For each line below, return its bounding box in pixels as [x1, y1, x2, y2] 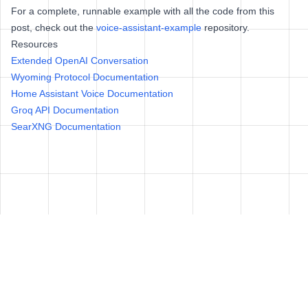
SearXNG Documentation [11, 121, 121, 132]
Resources [11, 38, 58, 49]
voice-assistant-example [96, 22, 201, 33]
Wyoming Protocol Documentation [11, 71, 159, 82]
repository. [201, 22, 250, 33]
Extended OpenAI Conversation [11, 55, 148, 66]
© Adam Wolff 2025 [112, 287, 196, 298]
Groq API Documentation [11, 104, 119, 115]
